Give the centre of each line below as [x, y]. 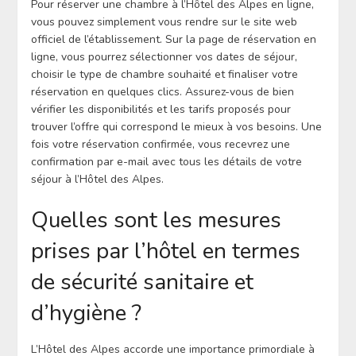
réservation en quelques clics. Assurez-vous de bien [162, 92]
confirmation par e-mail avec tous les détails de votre [166, 162]
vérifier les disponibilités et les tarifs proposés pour [161, 110]
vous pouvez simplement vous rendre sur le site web [164, 22]
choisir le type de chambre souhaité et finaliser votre [164, 75]
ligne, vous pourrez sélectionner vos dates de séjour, [164, 57]
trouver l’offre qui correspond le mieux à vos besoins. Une [176, 127]
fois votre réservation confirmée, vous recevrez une [160, 145]
